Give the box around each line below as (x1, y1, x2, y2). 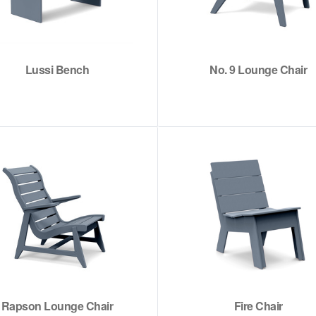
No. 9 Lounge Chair (209, 61, 307, 78)
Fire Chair (233, 298, 283, 314)
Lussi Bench (25, 61, 90, 78)
